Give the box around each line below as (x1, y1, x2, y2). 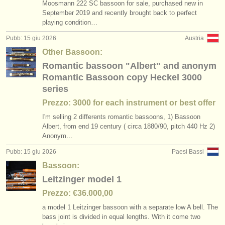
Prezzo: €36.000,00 (42, 189, 113, 197)
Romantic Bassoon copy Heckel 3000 (42, 72, 202, 82)
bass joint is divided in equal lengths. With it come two (42, 213, 200, 220)
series (42, 84, 68, 94)
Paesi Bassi (172, 148, 204, 155)
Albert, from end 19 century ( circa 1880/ (42, 123, 160, 130)
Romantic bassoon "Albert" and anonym (42, 61, 216, 71)
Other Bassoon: (42, 48, 102, 56)
